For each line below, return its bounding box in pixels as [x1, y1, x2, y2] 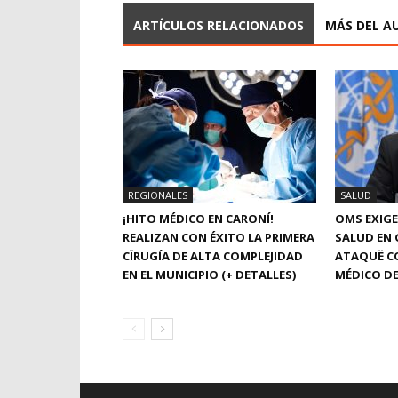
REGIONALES [128, 188, 187, 202]
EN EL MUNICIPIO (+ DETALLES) [123, 267, 296, 283]
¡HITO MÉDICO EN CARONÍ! [123, 211, 274, 227]
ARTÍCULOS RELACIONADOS [133, 17, 304, 34]
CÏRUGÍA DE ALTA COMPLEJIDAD [123, 248, 303, 264]
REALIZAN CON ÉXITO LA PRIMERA [123, 229, 314, 245]
